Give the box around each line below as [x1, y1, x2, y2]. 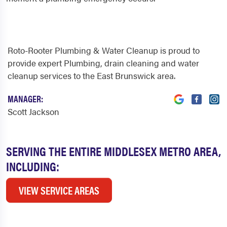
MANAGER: [8, 92, 43, 105]
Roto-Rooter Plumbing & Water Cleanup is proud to [8, 44, 200, 57]
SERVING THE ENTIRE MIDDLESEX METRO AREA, [6, 142, 221, 160]
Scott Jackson [8, 105, 59, 118]
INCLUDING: [6, 157, 59, 175]
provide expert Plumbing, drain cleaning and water [8, 57, 199, 69]
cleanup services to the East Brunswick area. [8, 69, 175, 82]
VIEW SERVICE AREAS [19, 182, 99, 198]
